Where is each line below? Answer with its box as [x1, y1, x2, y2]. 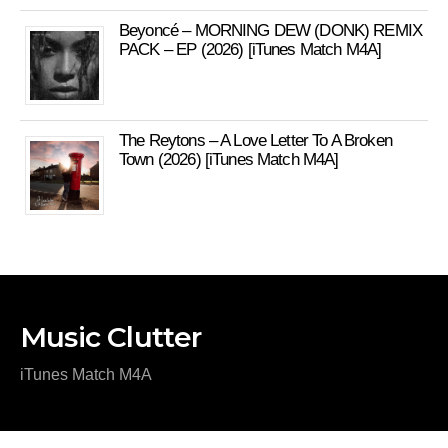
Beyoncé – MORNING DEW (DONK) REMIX [119, 21, 423, 40]
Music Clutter [20, 320, 202, 354]
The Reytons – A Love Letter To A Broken [119, 131, 392, 150]
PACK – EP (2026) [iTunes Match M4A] [119, 40, 382, 59]
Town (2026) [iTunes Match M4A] [119, 150, 339, 169]
